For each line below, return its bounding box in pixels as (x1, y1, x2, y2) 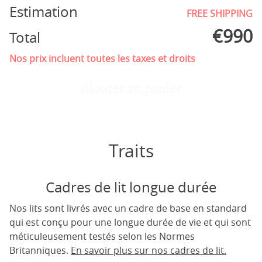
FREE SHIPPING (187, 7, 253, 20)
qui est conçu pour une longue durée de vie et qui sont (9, 216, 251, 229)
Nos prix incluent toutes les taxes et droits (9, 52, 195, 65)
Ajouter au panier (81, 80, 181, 98)
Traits (108, 139, 154, 163)
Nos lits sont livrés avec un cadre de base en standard (9, 202, 247, 215)
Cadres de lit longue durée (46, 178, 216, 196)
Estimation (9, 2, 78, 21)
